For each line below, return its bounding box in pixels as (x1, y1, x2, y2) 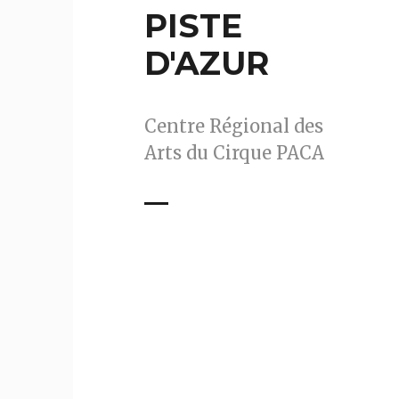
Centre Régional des (144, 114, 323, 137)
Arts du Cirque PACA (144, 141, 324, 164)
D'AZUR (144, 43, 269, 83)
